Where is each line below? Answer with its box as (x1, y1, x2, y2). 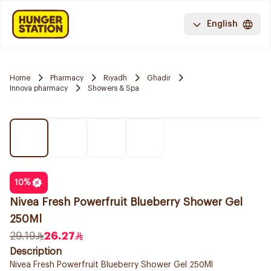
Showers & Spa (88, 84, 139, 92)
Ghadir (147, 74, 171, 82)
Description (10, 247, 62, 256)
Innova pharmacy (10, 84, 68, 92)
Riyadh (103, 74, 127, 82)
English (207, 20, 238, 28)
